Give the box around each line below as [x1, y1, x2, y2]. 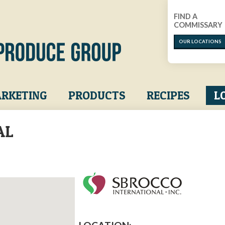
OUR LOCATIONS [179, 39, 222, 45]
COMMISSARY [174, 21, 223, 29]
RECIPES [146, 88, 190, 103]
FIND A [174, 12, 198, 21]
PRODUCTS [68, 88, 126, 103]
